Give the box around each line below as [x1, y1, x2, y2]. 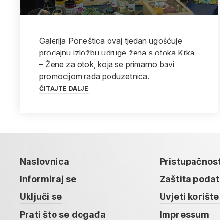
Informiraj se [20, 174, 77, 184]
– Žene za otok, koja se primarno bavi [39, 59, 175, 69]
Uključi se [20, 192, 62, 202]
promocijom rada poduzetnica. [39, 71, 150, 81]
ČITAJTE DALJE [39, 85, 89, 92]
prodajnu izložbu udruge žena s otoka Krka [39, 48, 195, 57]
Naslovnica [20, 156, 69, 166]
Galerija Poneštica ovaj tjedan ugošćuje [39, 36, 182, 46]
